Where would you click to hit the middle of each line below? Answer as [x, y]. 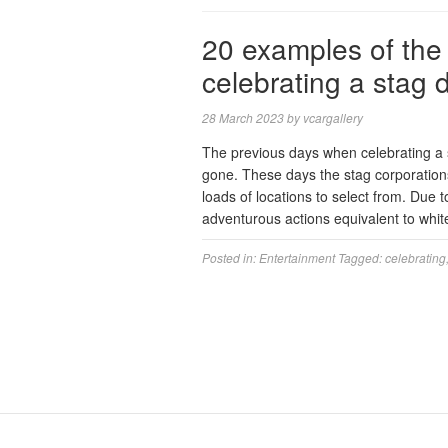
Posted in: [230, 257]
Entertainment [297, 257]
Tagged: [361, 257]
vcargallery [333, 117]
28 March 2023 [243, 117]
